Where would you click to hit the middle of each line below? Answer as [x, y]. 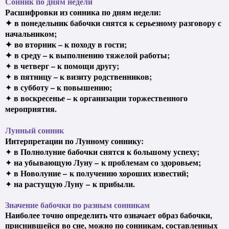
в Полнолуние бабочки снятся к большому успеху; [107, 151]
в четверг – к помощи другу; [66, 65]
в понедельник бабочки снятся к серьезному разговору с [118, 22]
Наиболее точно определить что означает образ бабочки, [109, 215]
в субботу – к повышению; [63, 87]
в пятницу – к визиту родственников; [83, 76]
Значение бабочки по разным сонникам [77, 204]
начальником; [31, 33]
